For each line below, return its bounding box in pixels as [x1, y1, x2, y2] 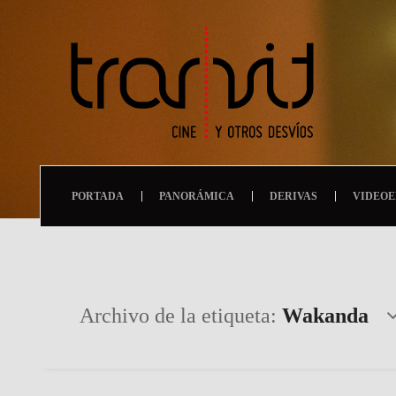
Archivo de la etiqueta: [80, 304, 282, 327]
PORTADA [72, 190, 124, 202]
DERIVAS [270, 190, 317, 202]
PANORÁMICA [159, 190, 234, 202]
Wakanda [282, 304, 369, 327]
